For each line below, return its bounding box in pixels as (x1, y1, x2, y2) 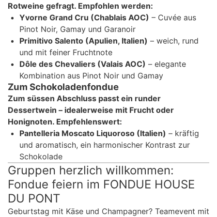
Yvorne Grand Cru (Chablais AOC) (19, 12, 149, 22)
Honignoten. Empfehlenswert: (8, 116, 122, 126)
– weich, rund (148, 35, 199, 46)
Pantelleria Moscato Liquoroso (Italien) (19, 128, 166, 138)
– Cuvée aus (149, 12, 196, 22)
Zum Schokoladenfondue (8, 81, 119, 93)
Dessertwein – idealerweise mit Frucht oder (8, 105, 174, 115)
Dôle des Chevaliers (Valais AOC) (19, 59, 146, 69)
